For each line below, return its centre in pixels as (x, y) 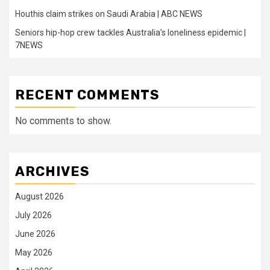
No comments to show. (63, 121)
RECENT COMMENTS (87, 95)
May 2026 (34, 253)
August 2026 (39, 197)
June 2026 (35, 234)
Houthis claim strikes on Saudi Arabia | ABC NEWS (109, 14)
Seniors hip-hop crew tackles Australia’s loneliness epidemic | (130, 33)
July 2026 (33, 215)
